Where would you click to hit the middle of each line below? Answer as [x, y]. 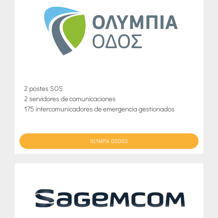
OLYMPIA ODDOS [109, 141]
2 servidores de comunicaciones [70, 99]
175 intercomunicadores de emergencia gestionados [100, 109]
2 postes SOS [44, 89]
